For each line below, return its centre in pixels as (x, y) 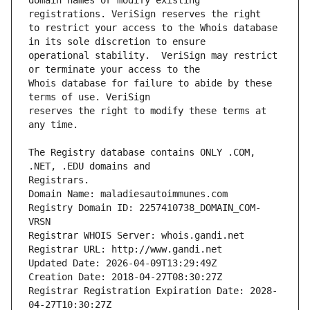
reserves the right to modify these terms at (147, 111)
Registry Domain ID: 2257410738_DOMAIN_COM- (145, 208)
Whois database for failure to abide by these (150, 83)
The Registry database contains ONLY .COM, (142, 153)
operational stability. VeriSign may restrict (153, 56)
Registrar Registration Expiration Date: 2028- (153, 291)
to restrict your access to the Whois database (153, 28)
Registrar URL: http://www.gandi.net (125, 249)
